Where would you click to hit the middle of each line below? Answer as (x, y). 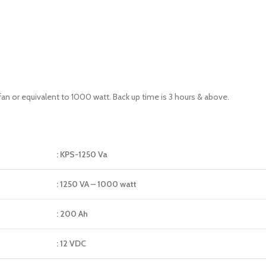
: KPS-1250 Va (82, 154)
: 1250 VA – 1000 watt (96, 184)
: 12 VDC (71, 243)
